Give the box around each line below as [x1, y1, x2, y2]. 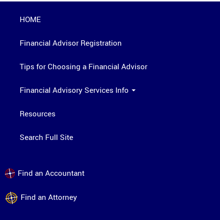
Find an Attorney [21, 192, 77, 203]
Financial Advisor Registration [20, 37, 122, 49]
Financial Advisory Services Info [20, 84, 131, 96]
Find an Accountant [18, 167, 84, 179]
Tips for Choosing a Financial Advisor [20, 61, 147, 72]
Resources [20, 108, 55, 119]
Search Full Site [20, 132, 73, 143]
